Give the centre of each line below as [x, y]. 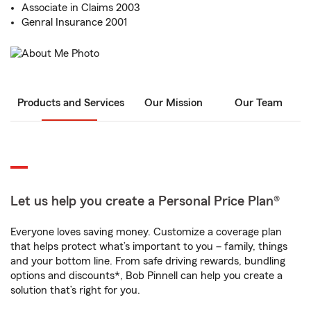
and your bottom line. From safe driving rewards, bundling [148, 261]
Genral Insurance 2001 [74, 22]
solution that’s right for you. [75, 291]
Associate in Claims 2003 [81, 8]
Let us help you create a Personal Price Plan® [145, 202]
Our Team [258, 103]
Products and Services [71, 103]
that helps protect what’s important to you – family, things [149, 247]
